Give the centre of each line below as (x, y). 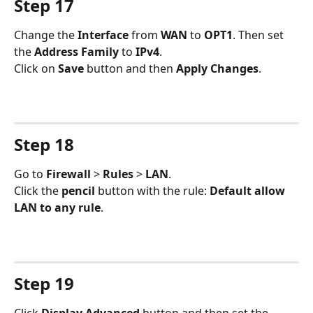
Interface (104, 35)
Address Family (77, 51)
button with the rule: (154, 191)
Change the (46, 35)
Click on (36, 68)
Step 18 (44, 144)
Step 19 (44, 283)
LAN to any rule (57, 208)
